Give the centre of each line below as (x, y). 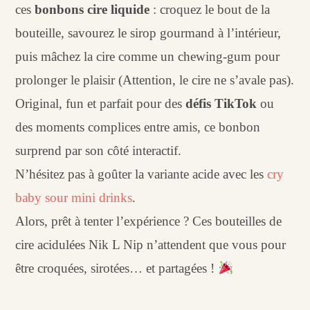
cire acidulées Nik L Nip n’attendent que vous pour (151, 245)
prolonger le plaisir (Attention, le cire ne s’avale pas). (155, 80)
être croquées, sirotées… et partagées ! (117, 268)
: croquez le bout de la (210, 9)
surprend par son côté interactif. (99, 151)
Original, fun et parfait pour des (101, 103)
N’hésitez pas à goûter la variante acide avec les (142, 174)
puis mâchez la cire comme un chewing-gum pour (148, 56)
